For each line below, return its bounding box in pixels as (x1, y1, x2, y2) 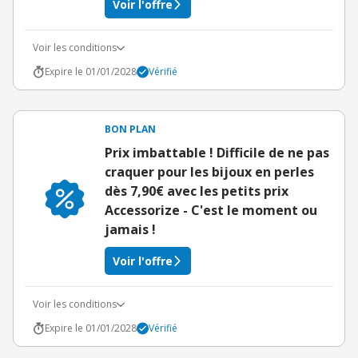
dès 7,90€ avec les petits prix (105, 182, 288, 200)
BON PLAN (105, 122, 156, 136)
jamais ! (105, 221, 156, 238)
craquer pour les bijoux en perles (105, 163, 314, 181)
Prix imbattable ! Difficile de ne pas (105, 144, 329, 161)
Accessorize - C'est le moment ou (105, 201, 317, 219)
